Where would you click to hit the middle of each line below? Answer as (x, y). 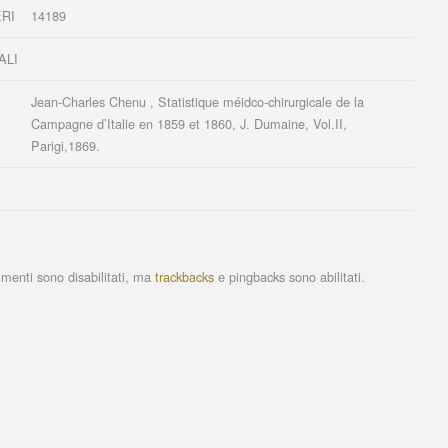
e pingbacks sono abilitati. (289, 276)
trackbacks (184, 276)
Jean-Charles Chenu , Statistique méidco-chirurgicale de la (198, 101)
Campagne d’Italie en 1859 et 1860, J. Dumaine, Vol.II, (189, 123)
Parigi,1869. (66, 145)
